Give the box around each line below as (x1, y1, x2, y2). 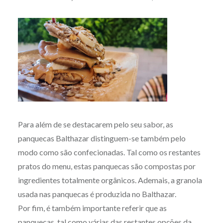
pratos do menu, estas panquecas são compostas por (17, 161, 196, 171)
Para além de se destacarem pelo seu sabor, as (17, 119, 173, 129)
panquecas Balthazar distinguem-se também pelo (17, 133, 186, 143)
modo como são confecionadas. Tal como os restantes (17, 147, 201, 157)
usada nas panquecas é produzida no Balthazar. (17, 189, 176, 199)
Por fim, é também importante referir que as (17, 203, 167, 213)
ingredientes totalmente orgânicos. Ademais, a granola (17, 175, 202, 185)
